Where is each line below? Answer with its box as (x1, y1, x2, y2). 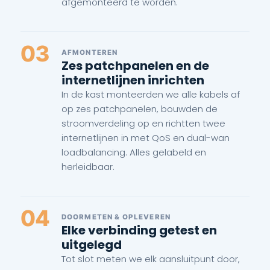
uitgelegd (61, 236, 122, 253)
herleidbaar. (61, 160, 115, 173)
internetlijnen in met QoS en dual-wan (61, 131, 230, 144)
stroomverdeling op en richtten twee (61, 116, 225, 130)
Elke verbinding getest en (61, 221, 217, 239)
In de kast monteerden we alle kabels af (61, 87, 240, 101)
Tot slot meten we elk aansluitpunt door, (61, 252, 240, 265)
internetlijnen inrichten (61, 71, 204, 89)
